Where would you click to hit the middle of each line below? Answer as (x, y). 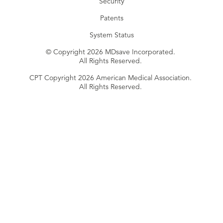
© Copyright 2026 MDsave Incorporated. (111, 52)
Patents (111, 18)
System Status (111, 35)
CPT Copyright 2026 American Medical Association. (111, 78)
